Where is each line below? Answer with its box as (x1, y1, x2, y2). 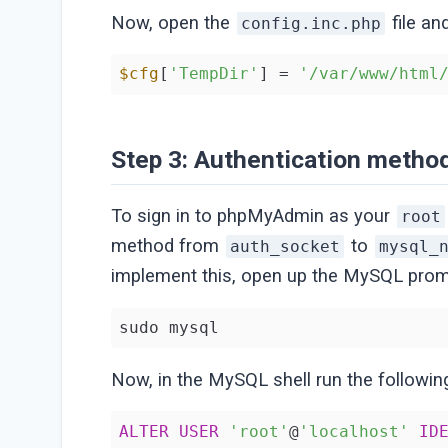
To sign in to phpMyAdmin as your (111, 205, 396, 228)
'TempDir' (169, 64, 260, 84)
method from (111, 235, 225, 258)
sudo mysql (119, 318, 220, 338)
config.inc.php (241, 13, 382, 33)
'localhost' (299, 421, 410, 441)
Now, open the (111, 11, 236, 34)
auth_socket (230, 237, 341, 257)
